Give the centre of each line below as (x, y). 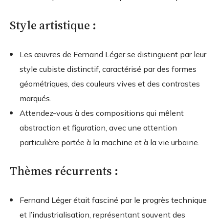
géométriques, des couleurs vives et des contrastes (110, 84)
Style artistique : (53, 25)
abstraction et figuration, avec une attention (98, 128)
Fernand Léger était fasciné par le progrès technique (113, 200)
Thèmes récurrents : (64, 171)
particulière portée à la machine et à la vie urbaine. (109, 142)
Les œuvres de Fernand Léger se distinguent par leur (113, 55)
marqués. (35, 99)
